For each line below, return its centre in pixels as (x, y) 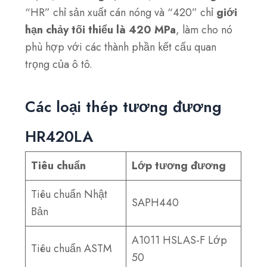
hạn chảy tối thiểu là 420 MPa (101, 30)
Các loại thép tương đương (124, 107)
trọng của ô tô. (59, 64)
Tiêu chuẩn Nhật (69, 195)
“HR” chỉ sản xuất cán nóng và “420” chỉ (121, 12)
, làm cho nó (204, 30)
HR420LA (59, 137)
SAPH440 (156, 203)
